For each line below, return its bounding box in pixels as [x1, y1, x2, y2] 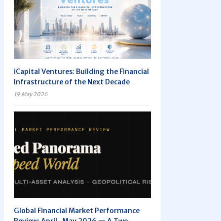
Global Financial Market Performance [14, 206, 140, 215]
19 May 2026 [14, 91, 47, 98]
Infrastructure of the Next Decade [14, 77, 130, 86]
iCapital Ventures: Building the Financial [14, 67, 149, 76]
